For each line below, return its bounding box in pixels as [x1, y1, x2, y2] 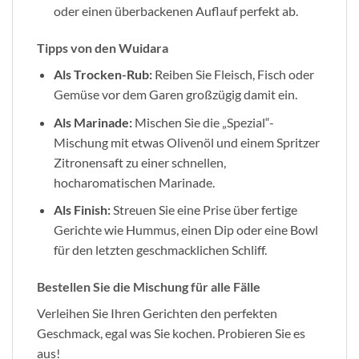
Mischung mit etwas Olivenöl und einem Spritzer [53, 134, 320, 150]
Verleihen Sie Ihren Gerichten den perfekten [37, 305, 277, 321]
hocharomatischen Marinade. [53, 174, 215, 190]
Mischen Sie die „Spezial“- [131, 114, 274, 130]
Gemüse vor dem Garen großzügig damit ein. [53, 87, 297, 103]
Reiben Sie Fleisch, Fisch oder [151, 67, 314, 83]
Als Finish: [53, 202, 111, 218]
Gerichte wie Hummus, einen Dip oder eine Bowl [53, 222, 318, 238]
